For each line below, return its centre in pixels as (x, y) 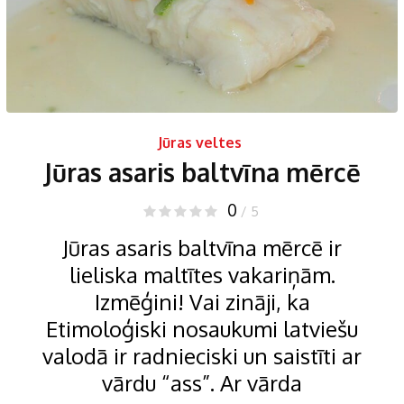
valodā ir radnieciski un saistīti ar (202, 355)
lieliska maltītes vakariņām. (202, 274)
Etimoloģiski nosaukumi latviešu (202, 328)
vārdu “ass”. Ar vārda (202, 382)
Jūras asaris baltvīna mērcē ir (202, 247)
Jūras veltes (200, 142)
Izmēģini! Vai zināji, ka (202, 301)
